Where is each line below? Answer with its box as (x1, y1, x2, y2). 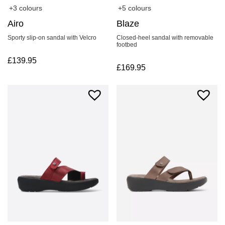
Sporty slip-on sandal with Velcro (8, 34, 96, 42)
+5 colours (118, 4, 152, 13)
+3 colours (9, 4, 42, 13)
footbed (117, 41, 138, 49)
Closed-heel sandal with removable (117, 34, 214, 42)
